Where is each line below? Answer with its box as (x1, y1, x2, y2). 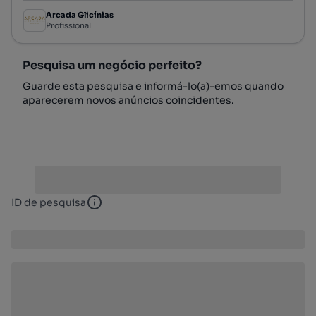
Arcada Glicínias (46, 10, 114, 20)
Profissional (46, 20, 91, 31)
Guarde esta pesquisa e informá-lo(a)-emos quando (23, 79, 284, 92)
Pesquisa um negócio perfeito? (23, 57, 202, 73)
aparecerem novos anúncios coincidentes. (23, 93, 234, 107)
